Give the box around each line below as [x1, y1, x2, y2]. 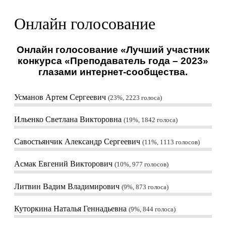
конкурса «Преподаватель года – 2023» [18, 55, 208, 67]
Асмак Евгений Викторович [14, 159, 115, 168]
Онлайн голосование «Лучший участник [16, 44, 210, 55]
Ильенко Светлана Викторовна [14, 115, 124, 124]
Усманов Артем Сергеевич [14, 92, 108, 101]
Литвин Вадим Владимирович [14, 182, 122, 191]
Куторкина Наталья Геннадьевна [14, 204, 129, 213]
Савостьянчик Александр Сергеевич [14, 137, 142, 146]
